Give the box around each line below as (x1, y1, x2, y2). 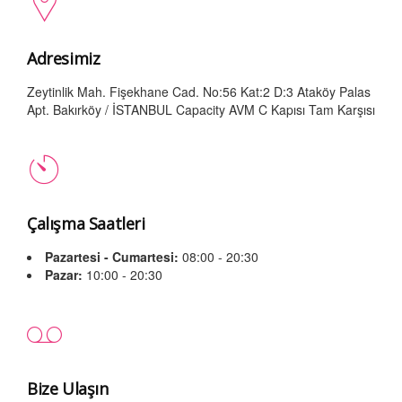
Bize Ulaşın (27, 378, 109, 399)
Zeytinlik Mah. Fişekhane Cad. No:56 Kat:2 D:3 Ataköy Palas (27, 83, 371, 100)
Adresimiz (27, 48, 100, 69)
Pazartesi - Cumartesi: (45, 248, 179, 266)
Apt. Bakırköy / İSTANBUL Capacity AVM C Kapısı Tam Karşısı (27, 100, 375, 118)
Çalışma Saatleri (27, 213, 145, 234)
